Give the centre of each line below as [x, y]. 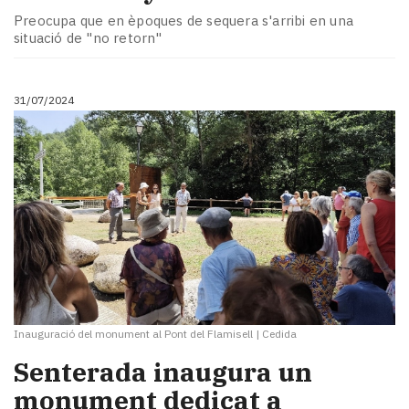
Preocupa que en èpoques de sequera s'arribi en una [184, 20]
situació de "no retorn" [88, 37]
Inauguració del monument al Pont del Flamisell [133, 333]
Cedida [279, 333]
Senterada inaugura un [163, 372]
